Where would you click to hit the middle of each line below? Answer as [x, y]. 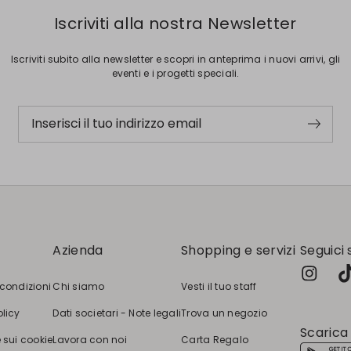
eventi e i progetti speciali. [175, 73]
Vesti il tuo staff [219, 286]
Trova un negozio [224, 313]
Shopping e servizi [238, 250]
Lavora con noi [90, 339]
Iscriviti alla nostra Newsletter [175, 23]
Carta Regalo [215, 339]
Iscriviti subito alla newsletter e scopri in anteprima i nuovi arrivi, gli [175, 59]
